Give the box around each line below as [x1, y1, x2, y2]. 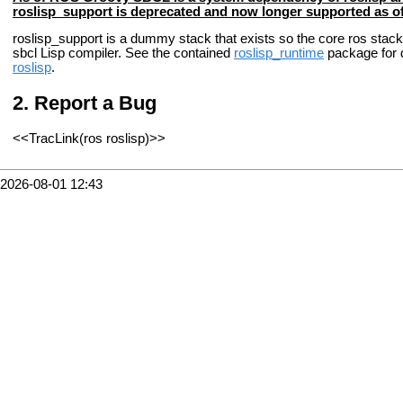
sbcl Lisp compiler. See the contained [13, 46, 234, 61]
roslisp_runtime [234, 46, 324, 61]
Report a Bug [34, 91, 157, 114]
